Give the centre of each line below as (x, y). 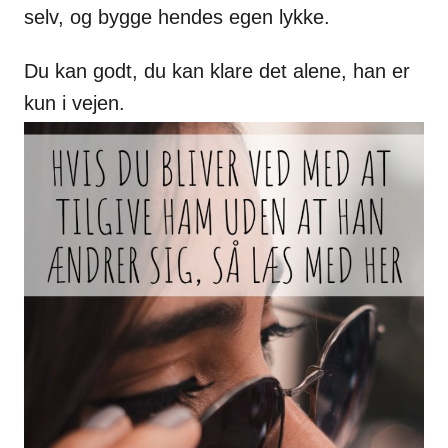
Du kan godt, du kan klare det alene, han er (217, 71)
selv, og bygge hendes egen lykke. (177, 17)
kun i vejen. (74, 103)
